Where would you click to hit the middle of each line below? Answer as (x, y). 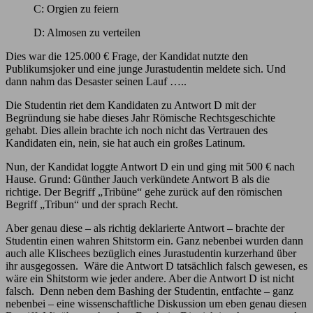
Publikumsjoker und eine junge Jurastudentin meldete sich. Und (146, 68)
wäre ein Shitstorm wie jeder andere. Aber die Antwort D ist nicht (150, 278)
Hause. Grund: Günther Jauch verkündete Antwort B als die (138, 179)
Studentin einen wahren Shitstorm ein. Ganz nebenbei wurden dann (154, 240)
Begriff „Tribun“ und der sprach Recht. (92, 204)
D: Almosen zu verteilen (87, 32)
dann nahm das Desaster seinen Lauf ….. (96, 81)
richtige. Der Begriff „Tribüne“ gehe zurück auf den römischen (144, 191)
